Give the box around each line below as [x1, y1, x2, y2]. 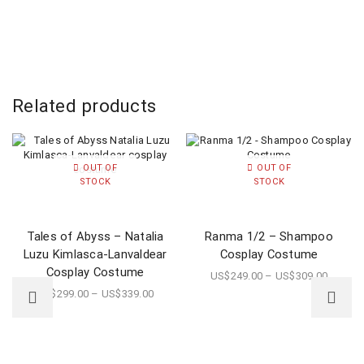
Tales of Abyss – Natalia [26, 229, 164, 245]
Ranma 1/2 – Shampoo [205, 229, 333, 245]
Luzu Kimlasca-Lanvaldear [23, 247, 167, 262]
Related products [12, 95, 156, 117]
